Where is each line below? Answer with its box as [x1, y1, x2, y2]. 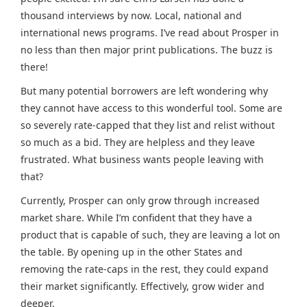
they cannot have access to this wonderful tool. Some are [21, 101, 282, 114]
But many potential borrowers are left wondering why [21, 84, 268, 97]
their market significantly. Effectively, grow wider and [21, 280, 265, 293]
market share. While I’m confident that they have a [21, 211, 252, 224]
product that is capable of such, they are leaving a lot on [21, 228, 280, 241]
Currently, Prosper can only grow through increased [21, 194, 260, 207]
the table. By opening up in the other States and [21, 245, 243, 258]
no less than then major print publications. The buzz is [21, 43, 273, 56]
